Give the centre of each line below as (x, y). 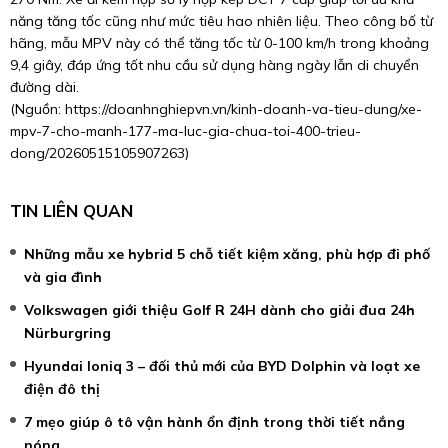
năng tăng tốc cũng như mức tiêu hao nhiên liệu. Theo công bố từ (221, 20)
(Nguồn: (37, 108)
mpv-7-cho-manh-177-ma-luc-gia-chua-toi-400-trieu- (185, 130)
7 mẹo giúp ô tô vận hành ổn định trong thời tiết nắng (214, 422)
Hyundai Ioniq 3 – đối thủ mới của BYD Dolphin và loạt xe (222, 366)
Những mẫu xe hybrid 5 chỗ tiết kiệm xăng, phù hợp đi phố (227, 254)
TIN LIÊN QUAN (71, 210)
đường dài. (44, 86)
